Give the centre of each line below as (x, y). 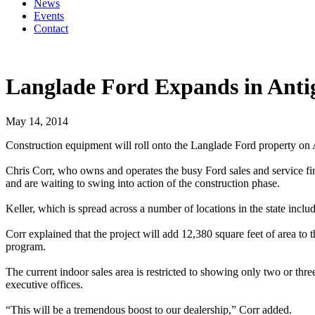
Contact (51, 28)
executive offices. (44, 284)
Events (49, 16)
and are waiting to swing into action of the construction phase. (143, 183)
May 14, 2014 (37, 121)
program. (26, 246)
